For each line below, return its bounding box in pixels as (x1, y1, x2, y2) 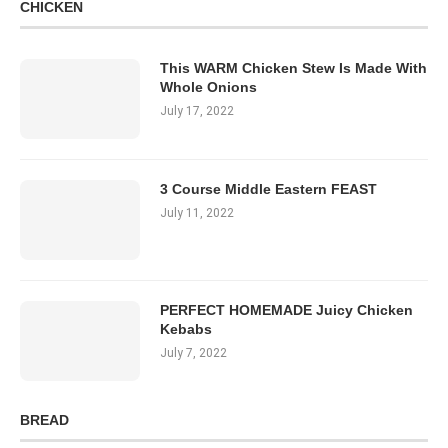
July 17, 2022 (160, 104, 234, 119)
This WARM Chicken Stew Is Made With (160, 60, 427, 77)
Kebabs (160, 321, 212, 338)
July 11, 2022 (160, 206, 234, 221)
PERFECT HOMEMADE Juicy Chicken (160, 302, 413, 319)
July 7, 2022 (160, 346, 227, 361)
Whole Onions (160, 79, 257, 96)
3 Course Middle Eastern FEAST (160, 181, 377, 198)
